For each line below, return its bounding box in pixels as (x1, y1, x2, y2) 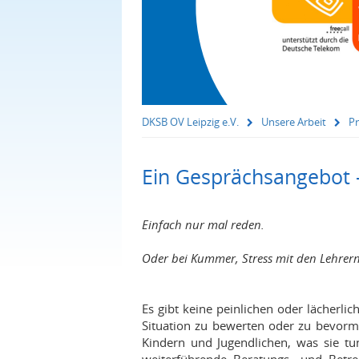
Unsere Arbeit (261, 115, 326, 129)
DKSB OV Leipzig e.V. (142, 115, 239, 129)
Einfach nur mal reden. (142, 216, 264, 232)
